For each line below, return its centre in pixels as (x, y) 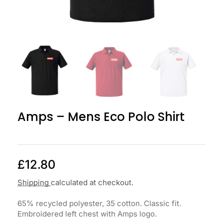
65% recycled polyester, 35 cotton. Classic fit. (99, 203)
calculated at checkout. (92, 182)
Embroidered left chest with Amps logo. (87, 214)
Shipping (34, 182)
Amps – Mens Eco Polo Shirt (101, 116)
